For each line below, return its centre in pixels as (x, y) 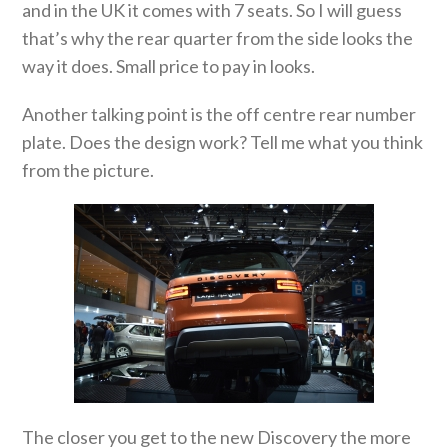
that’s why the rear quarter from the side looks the (218, 38)
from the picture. (88, 170)
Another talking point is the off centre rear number (219, 114)
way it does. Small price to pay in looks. (169, 66)
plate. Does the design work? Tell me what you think (223, 142)
